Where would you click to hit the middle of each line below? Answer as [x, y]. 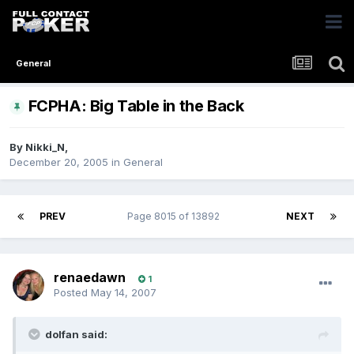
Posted [72, 293]
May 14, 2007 [124, 293]
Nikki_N [45, 147]
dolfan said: [76, 335]
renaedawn [90, 278]
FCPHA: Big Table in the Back [136, 106]
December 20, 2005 [59, 162]
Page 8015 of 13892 [176, 217]
